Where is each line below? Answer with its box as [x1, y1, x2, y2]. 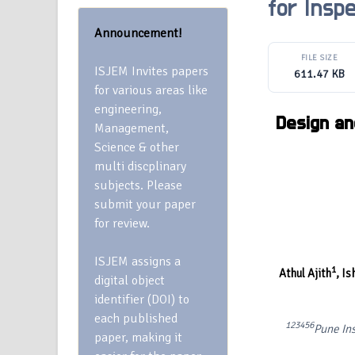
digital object [94, 273, 165, 288]
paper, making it [94, 330, 182, 345]
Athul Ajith [278, 266, 331, 281]
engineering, [94, 101, 162, 117]
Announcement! [94, 25, 182, 41]
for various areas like [94, 82, 208, 98]
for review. [94, 216, 150, 231]
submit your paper [94, 197, 196, 212]
